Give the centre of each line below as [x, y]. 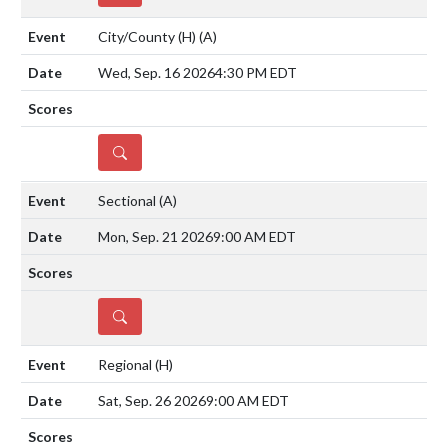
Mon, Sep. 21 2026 [155, 236]
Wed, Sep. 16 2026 [156, 72]
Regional [126, 364]
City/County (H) [148, 36]
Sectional [128, 200]
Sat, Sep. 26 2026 [152, 400]
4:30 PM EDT [256, 72]
